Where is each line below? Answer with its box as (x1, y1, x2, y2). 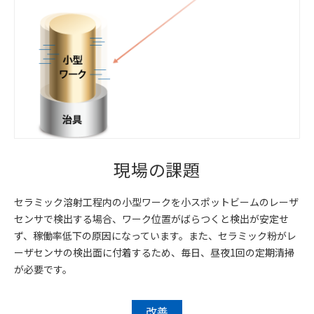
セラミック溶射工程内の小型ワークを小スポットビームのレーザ (14, 195, 299, 210)
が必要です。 (14, 262, 72, 277)
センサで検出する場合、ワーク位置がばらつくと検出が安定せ (14, 212, 289, 226)
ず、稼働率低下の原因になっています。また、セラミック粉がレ (14, 228, 296, 243)
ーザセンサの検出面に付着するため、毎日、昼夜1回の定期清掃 (14, 245, 294, 260)
